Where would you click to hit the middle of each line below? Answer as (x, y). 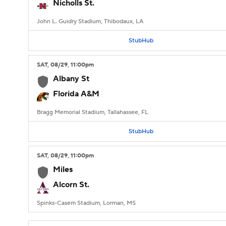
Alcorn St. (71, 185)
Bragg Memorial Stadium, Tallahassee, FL (93, 112)
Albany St (71, 79)
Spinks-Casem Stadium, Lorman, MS (86, 203)
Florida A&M (76, 94)
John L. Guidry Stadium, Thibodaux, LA (90, 21)
